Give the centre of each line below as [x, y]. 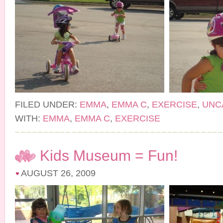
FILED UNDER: [47, 105]
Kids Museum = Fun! [109, 156]
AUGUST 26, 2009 [58, 173]
